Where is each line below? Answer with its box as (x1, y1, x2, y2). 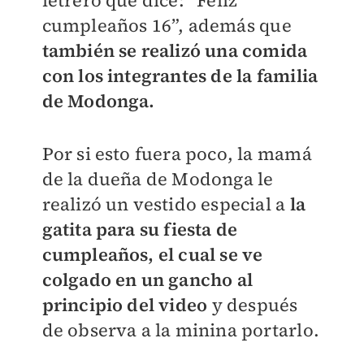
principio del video (41, 292, 212, 318)
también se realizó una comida (41, 38, 308, 63)
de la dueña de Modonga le (41, 167, 274, 192)
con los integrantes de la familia (41, 63, 318, 89)
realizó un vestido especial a (41, 192, 286, 217)
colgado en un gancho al (41, 267, 253, 292)
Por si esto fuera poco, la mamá (41, 141, 312, 167)
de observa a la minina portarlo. (41, 318, 319, 343)
